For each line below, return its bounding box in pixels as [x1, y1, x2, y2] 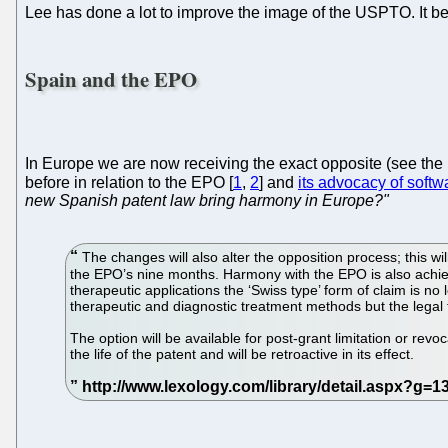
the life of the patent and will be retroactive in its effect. [70, 346, 415, 363]
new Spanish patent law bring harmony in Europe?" [25, 192, 389, 210]
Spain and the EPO [25, 64, 197, 95]
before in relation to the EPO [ [25, 174, 233, 192]
